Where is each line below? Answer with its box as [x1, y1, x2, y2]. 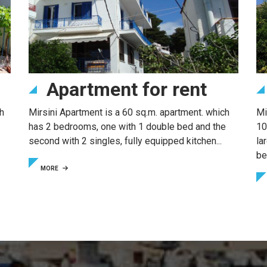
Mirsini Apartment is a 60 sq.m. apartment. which [29, 106, 230, 118]
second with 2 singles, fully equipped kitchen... [29, 135, 222, 147]
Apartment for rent [46, 77, 207, 101]
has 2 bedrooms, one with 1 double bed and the [29, 120, 226, 132]
